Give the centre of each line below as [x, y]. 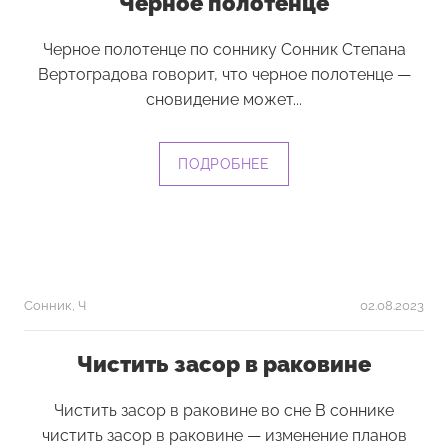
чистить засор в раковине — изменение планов [224, 435]
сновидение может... [224, 99]
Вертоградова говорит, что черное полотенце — [224, 74]
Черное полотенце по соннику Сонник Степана [224, 49]
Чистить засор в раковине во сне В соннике [224, 410]
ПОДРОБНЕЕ [224, 164]
